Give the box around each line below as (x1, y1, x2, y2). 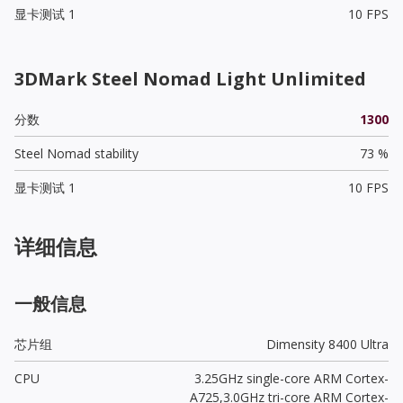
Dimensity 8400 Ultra (265, 335, 389, 353)
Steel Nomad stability (14, 144, 139, 162)
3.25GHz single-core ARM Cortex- (193, 369, 389, 387)
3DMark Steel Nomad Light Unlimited (14, 66, 366, 91)
